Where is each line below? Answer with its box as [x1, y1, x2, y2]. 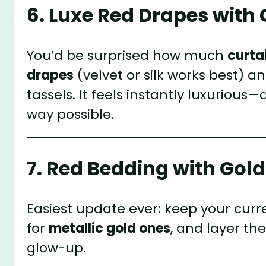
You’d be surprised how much [27, 46, 228, 65]
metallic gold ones [49, 218, 171, 237]
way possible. [27, 104, 115, 123]
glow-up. [27, 238, 87, 257]
